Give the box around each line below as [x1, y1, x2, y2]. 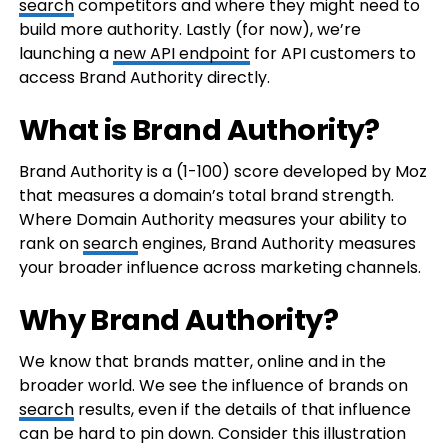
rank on [18, 232, 83, 256]
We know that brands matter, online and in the [18, 350, 386, 374]
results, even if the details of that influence [73, 398, 411, 422]
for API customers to [249, 42, 416, 66]
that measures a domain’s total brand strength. [18, 184, 394, 208]
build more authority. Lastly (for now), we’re [18, 18, 361, 42]
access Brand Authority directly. [18, 66, 270, 90]
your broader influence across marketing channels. [18, 256, 421, 280]
